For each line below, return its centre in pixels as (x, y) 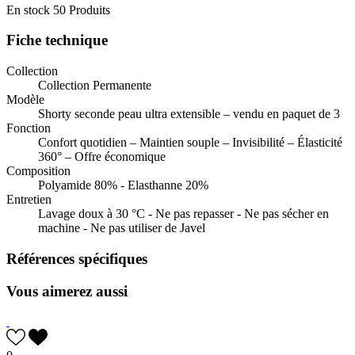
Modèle (25, 100)
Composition (38, 171)
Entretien (29, 200)
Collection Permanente (95, 86)
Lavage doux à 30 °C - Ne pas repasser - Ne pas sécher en (183, 214)
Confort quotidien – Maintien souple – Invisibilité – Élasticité (190, 143)
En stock (28, 10)
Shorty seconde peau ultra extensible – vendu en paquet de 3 (189, 114)
